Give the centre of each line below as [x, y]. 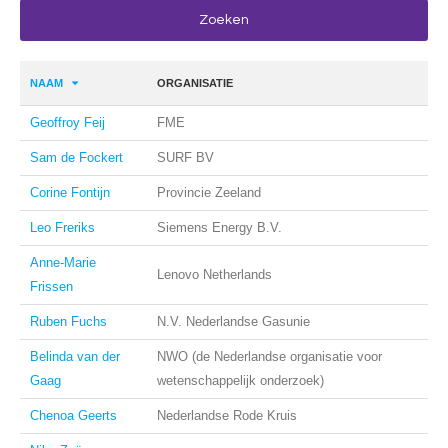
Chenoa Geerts [73, 415]
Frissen [51, 286]
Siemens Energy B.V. [219, 227]
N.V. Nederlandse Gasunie [233, 321]
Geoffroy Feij [67, 122]
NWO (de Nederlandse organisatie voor [269, 356]
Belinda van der [75, 356]
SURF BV [185, 157]
